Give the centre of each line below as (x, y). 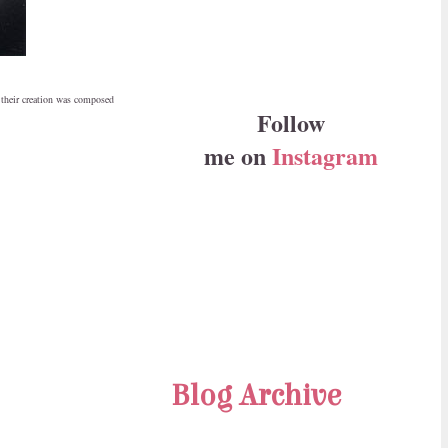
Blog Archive (256, 395)
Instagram (325, 155)
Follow (291, 122)
